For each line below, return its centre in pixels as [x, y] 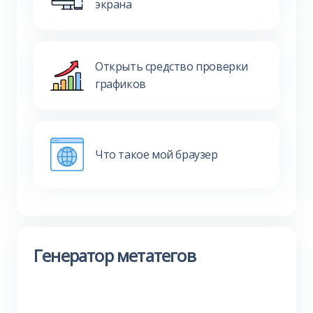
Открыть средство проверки [172, 66]
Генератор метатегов [115, 255]
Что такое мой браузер [156, 154]
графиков [121, 84]
